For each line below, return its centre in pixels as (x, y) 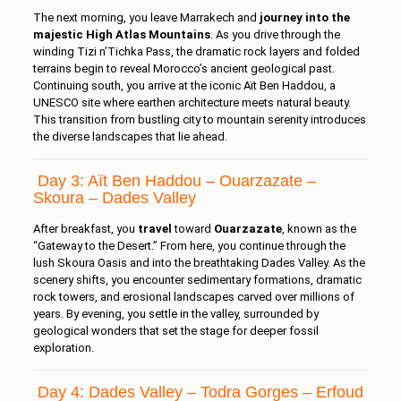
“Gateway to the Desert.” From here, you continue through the (189, 246)
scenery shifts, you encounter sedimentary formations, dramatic (197, 280)
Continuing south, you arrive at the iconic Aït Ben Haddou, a (184, 85)
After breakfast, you (85, 229)
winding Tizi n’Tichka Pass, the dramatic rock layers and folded (196, 51)
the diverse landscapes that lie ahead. (130, 137)
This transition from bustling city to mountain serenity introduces (199, 119)
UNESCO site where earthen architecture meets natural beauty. (192, 102)
